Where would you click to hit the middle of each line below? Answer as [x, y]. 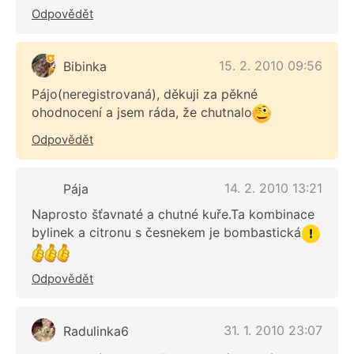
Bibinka [85, 67]
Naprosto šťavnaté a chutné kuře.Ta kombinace [173, 214]
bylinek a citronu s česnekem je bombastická [166, 232]
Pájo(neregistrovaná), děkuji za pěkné [145, 94]
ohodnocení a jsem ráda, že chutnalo [142, 113]
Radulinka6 [96, 331]
